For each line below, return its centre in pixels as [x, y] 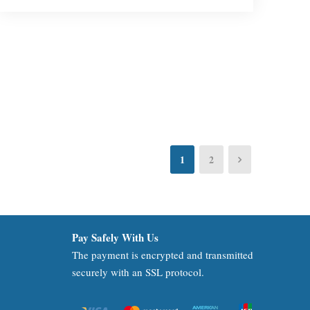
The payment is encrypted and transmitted [162, 255]
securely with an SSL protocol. [138, 272]
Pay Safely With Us [115, 238]
